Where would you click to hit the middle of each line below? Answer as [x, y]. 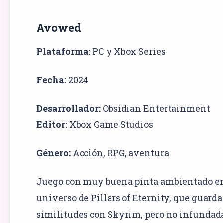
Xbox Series [140, 51]
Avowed [59, 27]
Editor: [52, 124]
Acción [88, 153]
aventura [149, 153]
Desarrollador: [69, 108]
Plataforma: [63, 51]
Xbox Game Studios [111, 124]
